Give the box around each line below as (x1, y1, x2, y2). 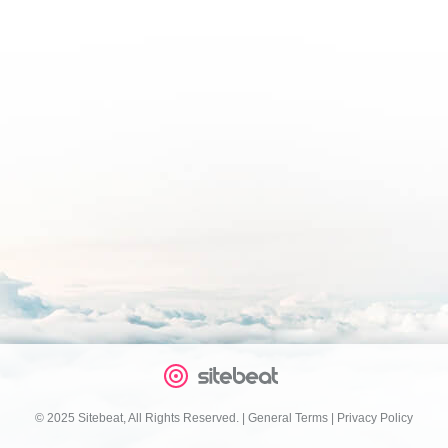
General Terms (248, 411, 328, 425)
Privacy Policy (337, 411, 413, 425)
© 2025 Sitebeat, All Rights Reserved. (35, 411, 239, 425)
